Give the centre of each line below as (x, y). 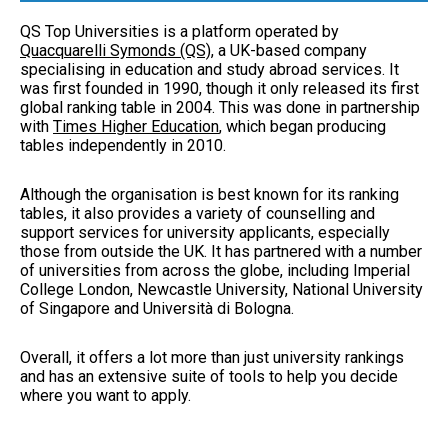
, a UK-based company (289, 50)
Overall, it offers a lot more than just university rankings (212, 357)
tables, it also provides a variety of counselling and (197, 213)
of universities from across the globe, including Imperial (215, 270)
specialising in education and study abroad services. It (209, 69)
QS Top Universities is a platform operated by (179, 31)
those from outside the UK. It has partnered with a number (221, 251)
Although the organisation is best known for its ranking (209, 194)
